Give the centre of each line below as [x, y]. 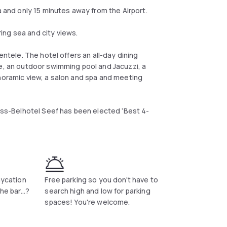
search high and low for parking [98, 191]
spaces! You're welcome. [87, 202]
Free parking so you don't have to [101, 180]
